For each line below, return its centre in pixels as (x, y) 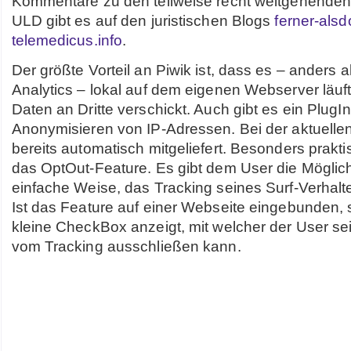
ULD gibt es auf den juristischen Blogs (143, 21)
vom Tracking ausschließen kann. (126, 246)
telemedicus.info (67, 40)
